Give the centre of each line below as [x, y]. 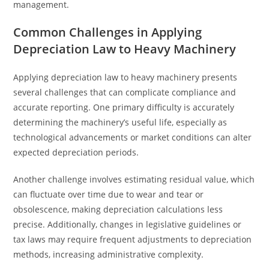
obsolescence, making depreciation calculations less [118, 209]
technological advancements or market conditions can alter [133, 137]
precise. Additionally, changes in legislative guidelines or [128, 224]
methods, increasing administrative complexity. [109, 254]
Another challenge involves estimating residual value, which [134, 179]
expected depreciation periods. [76, 152]
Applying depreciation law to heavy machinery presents [125, 77]
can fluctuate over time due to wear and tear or [109, 194]
